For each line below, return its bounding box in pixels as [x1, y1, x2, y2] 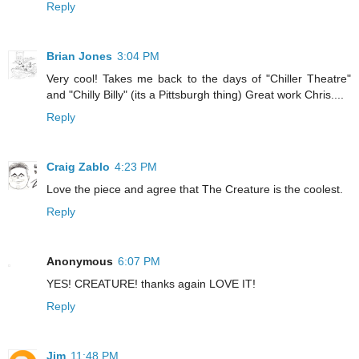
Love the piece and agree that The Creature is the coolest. [46, 182, 343, 196]
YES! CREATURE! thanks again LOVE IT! [46, 276, 256, 290]
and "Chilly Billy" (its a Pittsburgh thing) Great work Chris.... [46, 87, 344, 101]
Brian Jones [46, 49, 112, 63]
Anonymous [46, 254, 113, 268]
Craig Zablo [46, 159, 110, 173]
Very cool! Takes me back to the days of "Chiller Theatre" [46, 71, 351, 85]
